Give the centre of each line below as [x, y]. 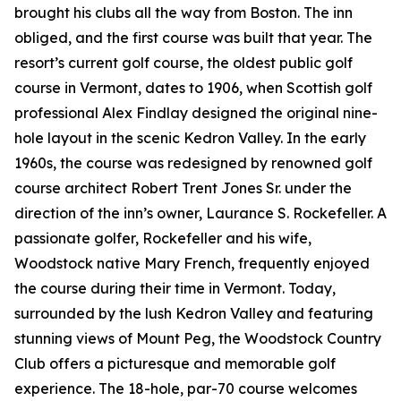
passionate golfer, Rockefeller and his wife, [163, 239]
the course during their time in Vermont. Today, [175, 289]
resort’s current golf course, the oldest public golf [183, 63]
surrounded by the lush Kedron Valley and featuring [194, 314]
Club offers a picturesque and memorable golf [175, 364]
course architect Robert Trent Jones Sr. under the [183, 188]
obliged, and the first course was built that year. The [193, 38]
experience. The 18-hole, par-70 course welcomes [186, 389]
